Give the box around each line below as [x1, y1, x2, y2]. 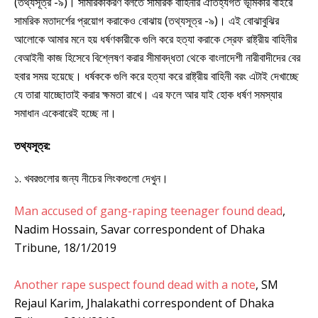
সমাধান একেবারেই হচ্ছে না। [14, 104, 116, 121]
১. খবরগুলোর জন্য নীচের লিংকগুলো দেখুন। [14, 170, 168, 186]
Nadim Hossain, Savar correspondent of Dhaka [14, 221, 265, 237]
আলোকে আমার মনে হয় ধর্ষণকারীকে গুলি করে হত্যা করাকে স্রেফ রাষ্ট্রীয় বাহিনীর [14, 31, 297, 47]
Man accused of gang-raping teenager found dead [14, 202, 283, 219]
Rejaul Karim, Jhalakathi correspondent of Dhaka [14, 295, 274, 311]
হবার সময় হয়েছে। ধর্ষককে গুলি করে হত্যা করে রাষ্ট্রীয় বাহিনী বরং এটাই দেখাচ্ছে [14, 67, 299, 84]
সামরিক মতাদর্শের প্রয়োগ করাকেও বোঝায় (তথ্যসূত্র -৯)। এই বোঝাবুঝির [14, 12, 279, 28]
